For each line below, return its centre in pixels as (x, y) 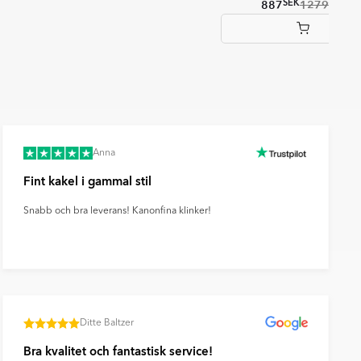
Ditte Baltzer (106, 324)
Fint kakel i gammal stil (87, 182)
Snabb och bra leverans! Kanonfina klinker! (117, 212)
